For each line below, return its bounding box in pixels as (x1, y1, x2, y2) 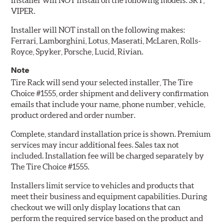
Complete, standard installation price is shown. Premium (11, 129, 211, 139)
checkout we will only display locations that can (11, 203, 181, 212)
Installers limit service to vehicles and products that (11, 181, 195, 190)
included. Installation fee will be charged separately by (11, 151, 205, 161)
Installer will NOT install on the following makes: (11, 25, 185, 35)
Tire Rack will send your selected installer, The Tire (11, 78, 193, 87)
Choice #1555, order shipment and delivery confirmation (11, 89, 209, 98)
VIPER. (11, 6, 36, 16)
